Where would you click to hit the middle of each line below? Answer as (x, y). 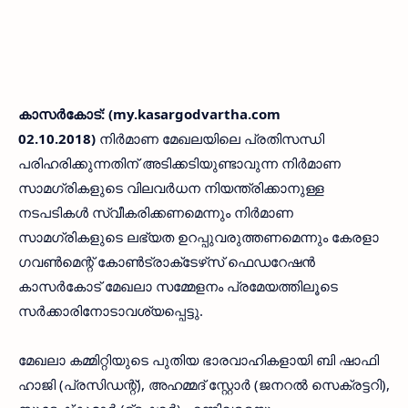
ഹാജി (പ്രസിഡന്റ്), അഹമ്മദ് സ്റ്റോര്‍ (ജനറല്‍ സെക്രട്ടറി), (204, 384)
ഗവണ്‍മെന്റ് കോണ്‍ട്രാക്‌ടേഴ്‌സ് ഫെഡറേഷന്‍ (167, 261)
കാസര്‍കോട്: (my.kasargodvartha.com (149, 114)
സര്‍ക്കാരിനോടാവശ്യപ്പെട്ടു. (111, 311)
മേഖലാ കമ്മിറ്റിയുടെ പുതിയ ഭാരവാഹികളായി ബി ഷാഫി (199, 360)
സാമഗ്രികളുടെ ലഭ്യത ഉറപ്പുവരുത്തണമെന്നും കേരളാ (199, 237)
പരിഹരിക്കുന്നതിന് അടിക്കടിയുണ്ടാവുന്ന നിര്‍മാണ (179, 163)
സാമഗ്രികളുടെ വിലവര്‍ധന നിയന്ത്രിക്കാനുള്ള (171, 188)
